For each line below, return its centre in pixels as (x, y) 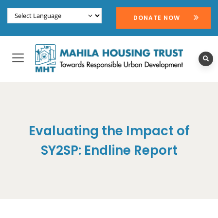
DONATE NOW (157, 18)
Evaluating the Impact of (109, 131)
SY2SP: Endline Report (109, 151)
